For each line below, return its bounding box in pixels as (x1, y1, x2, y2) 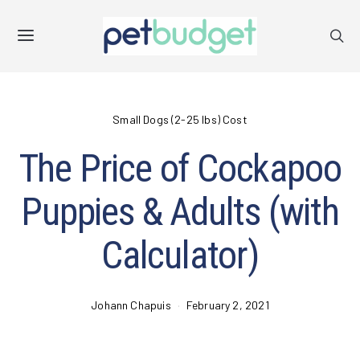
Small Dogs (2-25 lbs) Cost (112, 112, 247, 126)
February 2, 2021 (186, 298, 269, 312)
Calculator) (101, 232, 259, 278)
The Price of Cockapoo (18, 145, 342, 191)
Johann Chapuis (91, 298, 171, 312)
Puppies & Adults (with (21, 189, 339, 235)
